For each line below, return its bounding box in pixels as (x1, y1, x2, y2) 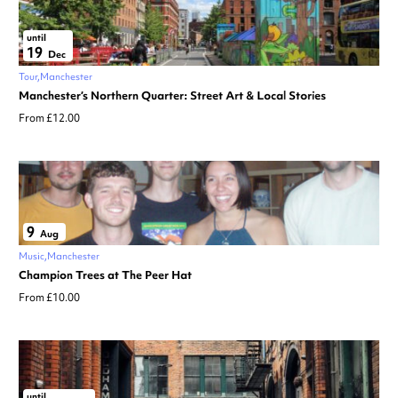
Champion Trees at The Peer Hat (19, 267, 192, 283)
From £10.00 (19, 291, 80, 306)
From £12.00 (19, 111, 80, 126)
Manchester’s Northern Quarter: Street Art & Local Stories (19, 88, 326, 104)
